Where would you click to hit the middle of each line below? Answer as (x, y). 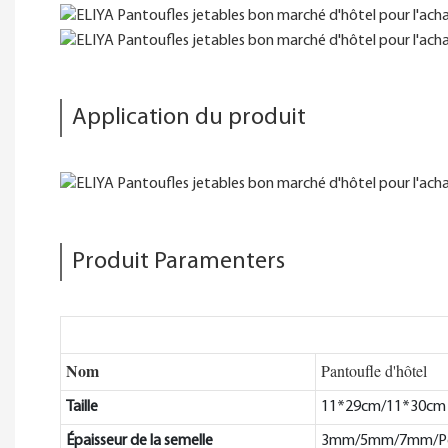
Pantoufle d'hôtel (373, 370)
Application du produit (189, 118)
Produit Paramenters (178, 261)
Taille (81, 406)
